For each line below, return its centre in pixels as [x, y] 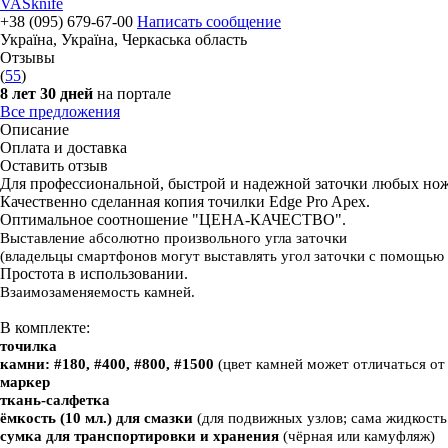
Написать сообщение [209, 21]
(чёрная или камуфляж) [359, 436]
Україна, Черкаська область [154, 39]
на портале [134, 93]
